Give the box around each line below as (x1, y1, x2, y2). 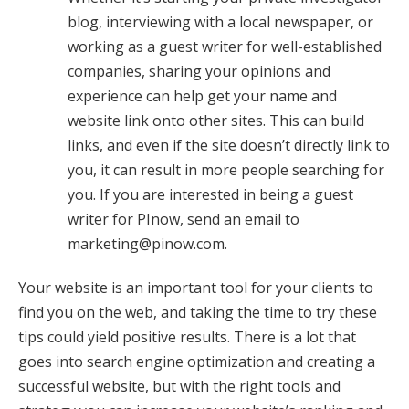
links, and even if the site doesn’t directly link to (68, 134, 391, 155)
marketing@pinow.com (68, 233, 225, 254)
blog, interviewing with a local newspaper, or (68, 11, 374, 32)
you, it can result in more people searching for (68, 159, 385, 180)
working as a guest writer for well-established (68, 36, 383, 57)
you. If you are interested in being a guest (68, 184, 354, 204)
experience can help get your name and (68, 85, 338, 106)
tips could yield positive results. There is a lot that (18, 326, 356, 347)
